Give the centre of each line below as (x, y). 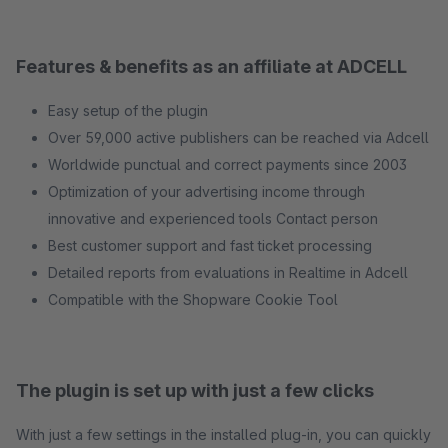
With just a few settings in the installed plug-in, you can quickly (223, 434)
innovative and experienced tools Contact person (213, 218)
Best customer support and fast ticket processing (210, 245)
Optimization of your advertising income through (206, 191)
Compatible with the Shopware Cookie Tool (193, 299)
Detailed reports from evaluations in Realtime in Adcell (228, 272)
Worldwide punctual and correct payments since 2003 (227, 164)
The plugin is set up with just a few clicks (195, 390)
